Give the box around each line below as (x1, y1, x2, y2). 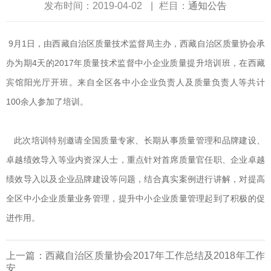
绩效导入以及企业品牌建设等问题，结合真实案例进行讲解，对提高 (6, 174, 265, 184)
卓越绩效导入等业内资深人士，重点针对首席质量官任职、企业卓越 (6, 154, 265, 165)
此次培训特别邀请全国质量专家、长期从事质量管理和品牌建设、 (6, 135, 265, 145)
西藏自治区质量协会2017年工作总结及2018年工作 (45, 250, 266, 261)
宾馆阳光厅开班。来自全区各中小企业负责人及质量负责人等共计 (6, 77, 265, 87)
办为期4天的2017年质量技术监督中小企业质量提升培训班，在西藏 (6, 57, 265, 68)
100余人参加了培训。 (6, 96, 88, 106)
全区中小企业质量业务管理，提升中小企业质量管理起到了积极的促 (6, 193, 265, 203)
